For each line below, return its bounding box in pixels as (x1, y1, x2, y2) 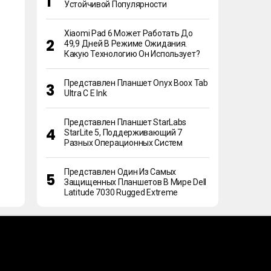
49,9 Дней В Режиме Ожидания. (64, 39, 188, 48)
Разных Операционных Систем (64, 138, 183, 148)
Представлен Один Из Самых (64, 167, 176, 177)
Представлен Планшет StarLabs (64, 117, 187, 127)
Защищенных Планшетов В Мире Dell (64, 177, 207, 187)
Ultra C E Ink (64, 88, 107, 98)
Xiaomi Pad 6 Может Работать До (64, 28, 193, 38)
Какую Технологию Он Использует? (64, 49, 200, 59)
